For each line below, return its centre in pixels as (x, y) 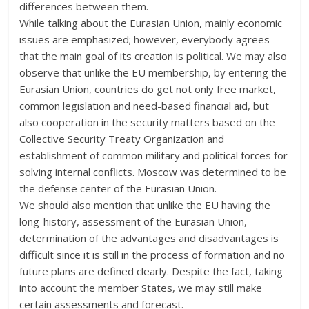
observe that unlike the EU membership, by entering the (153, 72)
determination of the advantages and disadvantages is (149, 238)
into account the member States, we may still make (141, 287)
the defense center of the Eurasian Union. (118, 188)
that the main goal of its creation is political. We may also (153, 56)
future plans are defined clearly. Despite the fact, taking (151, 271)
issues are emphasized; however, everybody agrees (145, 39)
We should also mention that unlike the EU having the (145, 205)
